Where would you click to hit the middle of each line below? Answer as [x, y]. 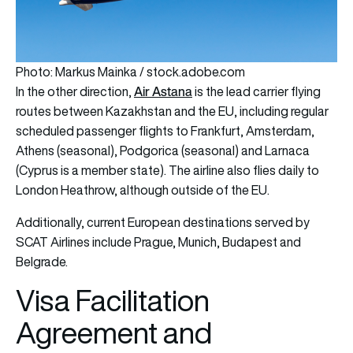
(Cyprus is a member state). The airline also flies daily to [167, 171]
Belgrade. [42, 262]
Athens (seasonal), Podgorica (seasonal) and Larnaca [163, 151]
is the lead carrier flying [256, 92]
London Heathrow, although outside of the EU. [143, 190]
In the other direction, [75, 92]
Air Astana [163, 92]
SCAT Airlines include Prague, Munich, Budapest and [158, 242]
